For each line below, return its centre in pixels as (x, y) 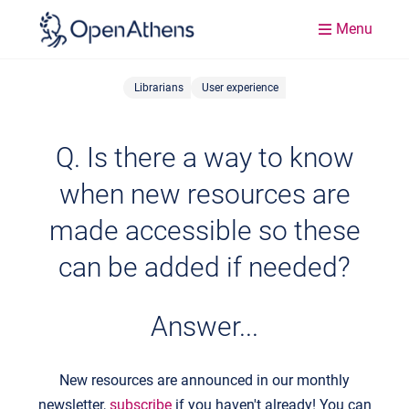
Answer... (204, 326)
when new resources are (204, 194)
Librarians (159, 88)
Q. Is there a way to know (204, 157)
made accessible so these (204, 230)
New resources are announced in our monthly (204, 380)
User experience (240, 88)
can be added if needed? (204, 267)
